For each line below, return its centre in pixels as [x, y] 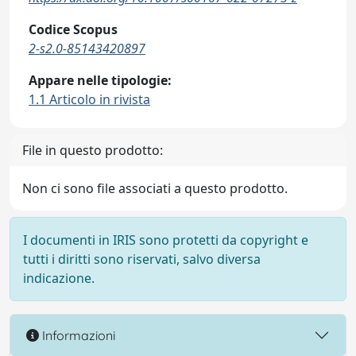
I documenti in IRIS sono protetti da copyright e [166, 240]
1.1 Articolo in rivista [89, 99]
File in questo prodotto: [93, 150]
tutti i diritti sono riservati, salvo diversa [142, 259]
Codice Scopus [73, 29]
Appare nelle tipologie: [100, 80]
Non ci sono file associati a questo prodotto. [155, 188]
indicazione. [59, 278]
